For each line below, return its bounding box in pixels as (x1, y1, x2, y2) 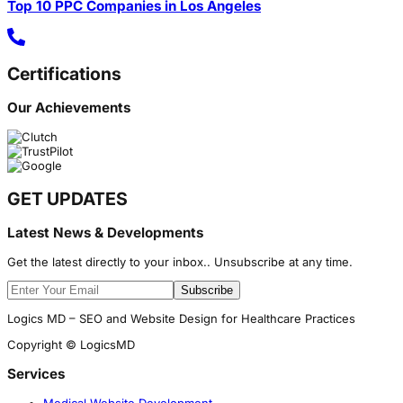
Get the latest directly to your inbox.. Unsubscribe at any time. (7, 254, 353, 269)
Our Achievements (7, 99, 130, 117)
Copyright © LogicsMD (7, 336, 135, 352)
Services (7, 365, 65, 383)
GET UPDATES (7, 187, 128, 210)
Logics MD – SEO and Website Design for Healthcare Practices (7, 310, 355, 326)
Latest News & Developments (7, 223, 203, 241)
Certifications (7, 63, 121, 85)
